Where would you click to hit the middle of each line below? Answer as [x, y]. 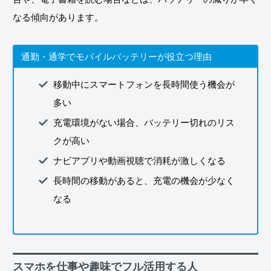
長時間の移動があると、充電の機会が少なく [144, 180]
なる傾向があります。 [58, 17]
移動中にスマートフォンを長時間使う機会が [144, 84]
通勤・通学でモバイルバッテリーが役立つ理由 [116, 56]
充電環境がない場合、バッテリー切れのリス [144, 122]
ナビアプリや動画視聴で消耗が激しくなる [139, 160]
